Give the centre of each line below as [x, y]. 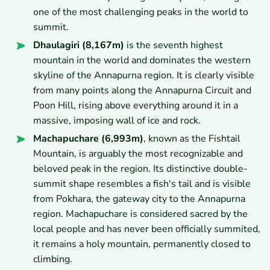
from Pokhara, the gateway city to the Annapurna [139, 199]
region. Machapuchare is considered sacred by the [140, 214]
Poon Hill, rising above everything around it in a [136, 106]
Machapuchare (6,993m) [88, 139]
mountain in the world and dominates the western [142, 61]
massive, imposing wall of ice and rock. [117, 121]
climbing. [53, 259]
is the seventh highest [174, 46]
